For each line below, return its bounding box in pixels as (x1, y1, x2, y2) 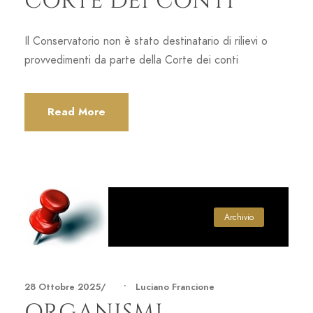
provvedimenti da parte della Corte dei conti (24, 52, 238, 68)
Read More (48, 104, 105, 119)
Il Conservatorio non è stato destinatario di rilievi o (24, 33, 268, 49)
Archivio (224, 211, 254, 223)
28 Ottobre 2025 (24, 280, 101, 293)
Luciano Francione (136, 280, 214, 293)
